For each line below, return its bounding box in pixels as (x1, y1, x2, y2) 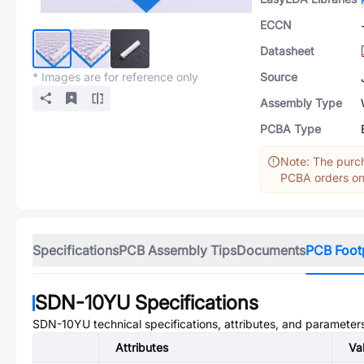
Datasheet (260, 44, 314, 58)
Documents (236, 242, 305, 258)
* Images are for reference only (32, 70, 198, 84)
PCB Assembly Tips (119, 242, 236, 258)
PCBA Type (260, 122, 321, 136)
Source (260, 70, 297, 84)
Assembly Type (260, 96, 342, 110)
